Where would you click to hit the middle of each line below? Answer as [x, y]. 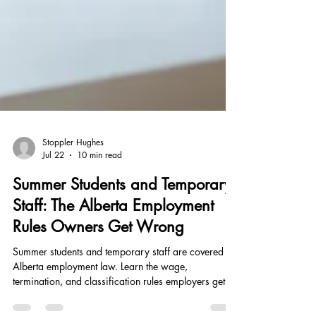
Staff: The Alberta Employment [113, 244]
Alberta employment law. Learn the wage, [100, 305]
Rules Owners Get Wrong [98, 266]
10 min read [99, 194]
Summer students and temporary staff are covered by [125, 291]
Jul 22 [53, 194]
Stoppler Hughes [73, 181]
